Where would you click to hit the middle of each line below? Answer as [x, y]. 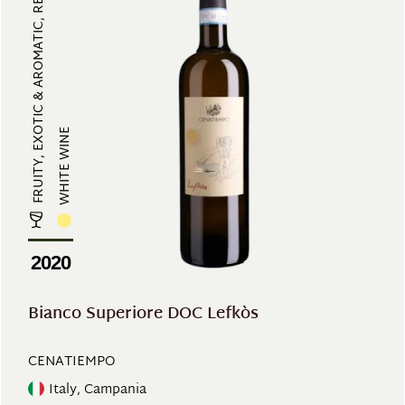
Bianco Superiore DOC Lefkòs [143, 314]
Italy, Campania [98, 390]
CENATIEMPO [72, 362]
